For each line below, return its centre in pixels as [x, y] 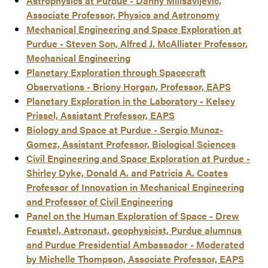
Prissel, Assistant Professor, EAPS [100, 115]
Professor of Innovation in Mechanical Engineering [135, 187]
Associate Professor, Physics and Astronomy [123, 15]
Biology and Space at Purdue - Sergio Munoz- [125, 130]
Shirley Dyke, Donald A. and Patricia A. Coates [127, 173]
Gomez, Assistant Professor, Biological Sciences [131, 144]
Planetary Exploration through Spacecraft [116, 72]
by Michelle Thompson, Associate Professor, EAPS [135, 259]
